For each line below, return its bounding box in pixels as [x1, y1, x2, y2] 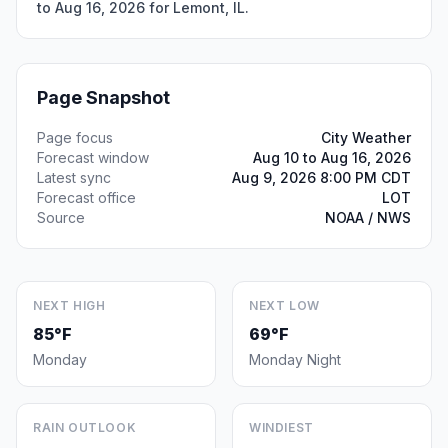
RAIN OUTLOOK [33, 420, 137, 435]
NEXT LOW [249, 298, 320, 313]
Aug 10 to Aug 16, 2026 [253, 149, 411, 166]
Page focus [37, 129, 113, 146]
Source [37, 209, 85, 226]
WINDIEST [249, 420, 314, 435]
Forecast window [37, 149, 149, 166]
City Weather [321, 129, 411, 146]
